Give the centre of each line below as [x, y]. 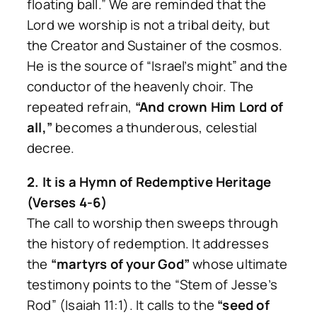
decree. [51, 148]
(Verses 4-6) [67, 202]
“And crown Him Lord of [209, 107]
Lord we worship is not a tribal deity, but [149, 25]
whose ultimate [239, 264]
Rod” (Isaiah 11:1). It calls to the [122, 305]
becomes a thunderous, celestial [155, 128]
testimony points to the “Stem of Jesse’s [152, 284]
